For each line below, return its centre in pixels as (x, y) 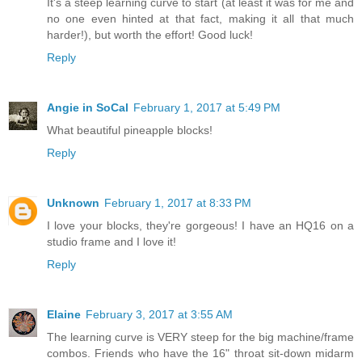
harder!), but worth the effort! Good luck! (150, 34)
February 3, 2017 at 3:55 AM (159, 314)
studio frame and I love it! (112, 241)
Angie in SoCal (88, 107)
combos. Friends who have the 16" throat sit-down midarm (200, 353)
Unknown (73, 202)
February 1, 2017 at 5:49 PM (207, 107)
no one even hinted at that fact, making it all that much (200, 18)
